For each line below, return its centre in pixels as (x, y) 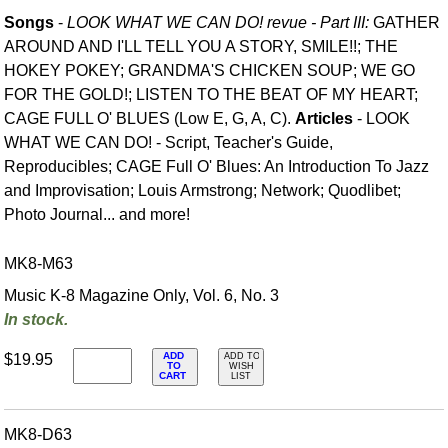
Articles (324, 118)
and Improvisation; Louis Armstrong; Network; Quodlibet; (203, 190)
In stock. (36, 319)
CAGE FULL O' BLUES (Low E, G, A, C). (150, 118)
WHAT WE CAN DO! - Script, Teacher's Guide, (169, 142)
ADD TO (242, 355)
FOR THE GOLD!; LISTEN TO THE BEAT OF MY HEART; (211, 94)
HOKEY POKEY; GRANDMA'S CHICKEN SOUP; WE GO (210, 70)
